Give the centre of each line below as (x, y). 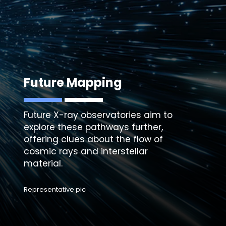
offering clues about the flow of (93, 139)
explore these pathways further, (93, 127)
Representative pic (54, 190)
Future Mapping (73, 82)
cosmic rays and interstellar (86, 151)
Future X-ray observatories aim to (98, 115)
